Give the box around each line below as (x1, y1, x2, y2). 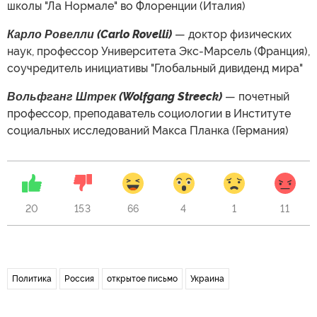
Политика (12, 273, 52, 284)
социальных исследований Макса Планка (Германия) (7, 123, 289, 137)
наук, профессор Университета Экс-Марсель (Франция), (7, 44, 310, 58)
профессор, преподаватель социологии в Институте (7, 106, 291, 120)
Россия (64, 273, 94, 284)
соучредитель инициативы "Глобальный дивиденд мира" (7, 61, 303, 75)
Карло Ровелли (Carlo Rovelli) (7, 27, 175, 41)
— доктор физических (175, 27, 292, 41)
